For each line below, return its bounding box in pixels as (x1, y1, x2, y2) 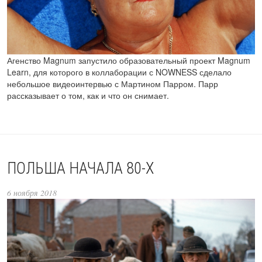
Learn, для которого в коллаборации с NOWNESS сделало (7, 65, 232, 78)
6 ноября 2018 (7, 187, 57, 198)
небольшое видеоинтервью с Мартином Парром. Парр (7, 77, 218, 89)
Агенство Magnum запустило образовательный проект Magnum (7, 54, 250, 66)
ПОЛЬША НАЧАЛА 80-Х (7, 158, 154, 178)
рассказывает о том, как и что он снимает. (7, 89, 169, 101)
